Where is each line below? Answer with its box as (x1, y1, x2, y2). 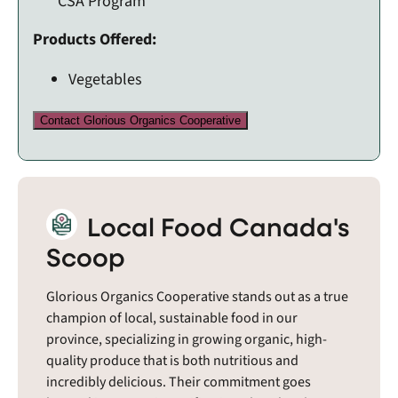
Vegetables (68, 68, 142, 92)
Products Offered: (33, 28, 156, 52)
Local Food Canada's (81, 209, 350, 244)
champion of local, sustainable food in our (46, 308, 298, 329)
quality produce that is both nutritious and (46, 351, 298, 371)
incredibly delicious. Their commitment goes (46, 372, 311, 393)
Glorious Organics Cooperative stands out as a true (46, 287, 348, 307)
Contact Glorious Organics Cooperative (40, 114, 241, 128)
